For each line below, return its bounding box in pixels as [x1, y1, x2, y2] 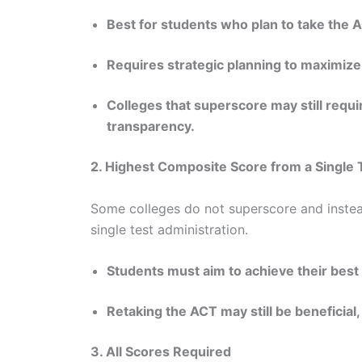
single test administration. [90, 221, 252, 238]
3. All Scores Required [90, 343, 231, 360]
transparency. [107, 118, 195, 135]
